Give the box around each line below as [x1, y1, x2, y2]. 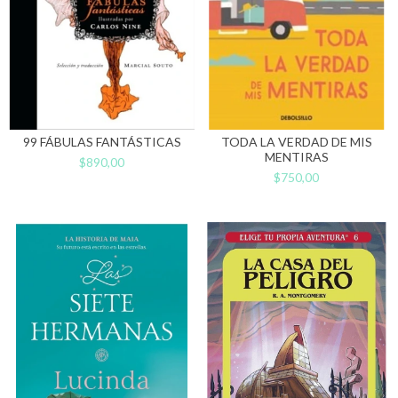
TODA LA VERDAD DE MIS [220, 133, 372, 149]
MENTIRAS [264, 148, 329, 164]
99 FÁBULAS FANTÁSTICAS [22, 133, 181, 149]
